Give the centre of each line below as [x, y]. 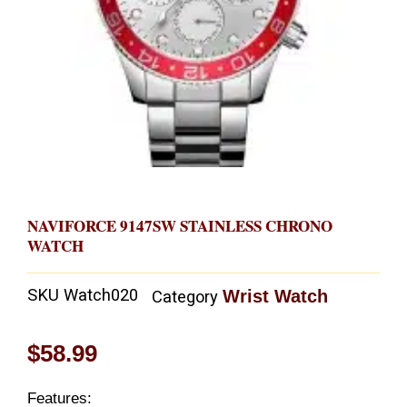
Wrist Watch [275, 297]
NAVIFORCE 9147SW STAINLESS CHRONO [180, 225]
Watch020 [101, 295]
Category [185, 297]
